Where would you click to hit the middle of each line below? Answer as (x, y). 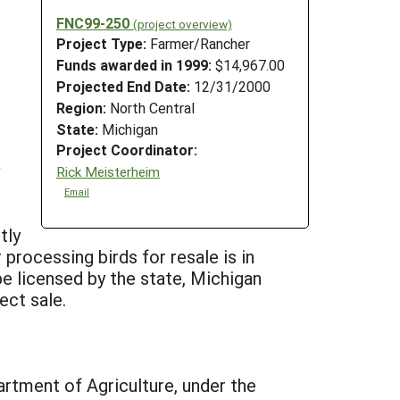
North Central (150, 107)
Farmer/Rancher (200, 44)
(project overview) (183, 24)
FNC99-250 (95, 22)
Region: (81, 107)
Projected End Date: (123, 86)
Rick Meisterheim (108, 171)
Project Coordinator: (127, 150)
